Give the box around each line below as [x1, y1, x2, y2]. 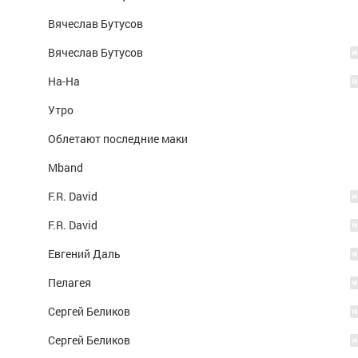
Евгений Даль [48, 246, 121, 261]
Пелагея [48, 275, 91, 290]
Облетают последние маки [48, 131, 188, 146]
